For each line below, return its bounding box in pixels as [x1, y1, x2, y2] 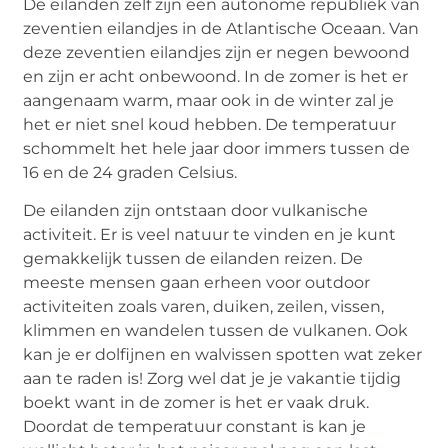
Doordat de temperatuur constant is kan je [23, 417, 367, 437]
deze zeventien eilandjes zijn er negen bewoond [23, 43, 411, 63]
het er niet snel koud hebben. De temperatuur [23, 115, 397, 135]
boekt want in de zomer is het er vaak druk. [23, 393, 370, 413]
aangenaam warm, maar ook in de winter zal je [23, 91, 395, 111]
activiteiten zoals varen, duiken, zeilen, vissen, [23, 297, 385, 317]
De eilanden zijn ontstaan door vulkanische [23, 201, 369, 221]
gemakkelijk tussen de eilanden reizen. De [23, 249, 364, 269]
